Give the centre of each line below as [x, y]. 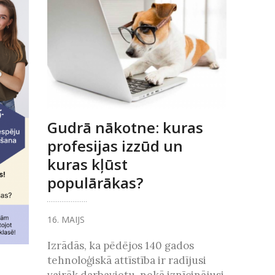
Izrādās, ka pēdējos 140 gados [120, 246]
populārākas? [95, 183]
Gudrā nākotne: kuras [125, 128]
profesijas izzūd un [115, 146]
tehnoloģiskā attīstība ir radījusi [126, 261]
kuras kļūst [87, 165]
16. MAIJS [66, 220]
